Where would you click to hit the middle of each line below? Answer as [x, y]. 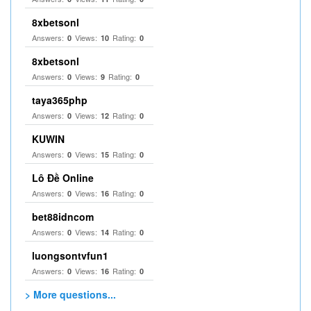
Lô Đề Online [63, 178]
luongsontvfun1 [70, 256]
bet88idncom [63, 217]
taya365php [60, 100]
